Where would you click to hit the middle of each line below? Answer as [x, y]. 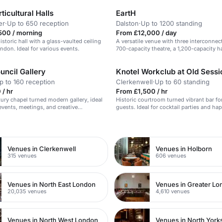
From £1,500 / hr [142, 91]
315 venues [22, 155]
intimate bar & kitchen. [145, 56]
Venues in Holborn [184, 148]
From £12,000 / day [146, 33]
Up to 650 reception [38, 23]
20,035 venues [27, 191]
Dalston [127, 23]
